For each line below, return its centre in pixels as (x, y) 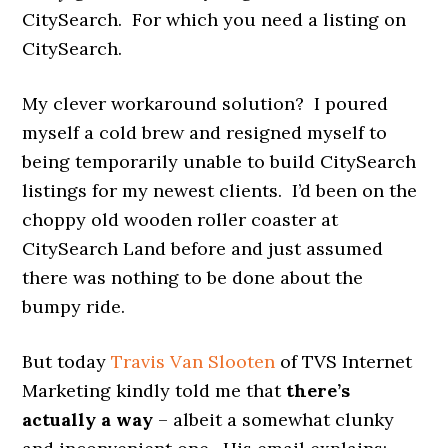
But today (67, 361)
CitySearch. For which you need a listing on (214, 19)
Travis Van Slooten (193, 361)
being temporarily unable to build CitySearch (219, 161)
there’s (318, 390)
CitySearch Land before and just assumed (203, 248)
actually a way (88, 419)
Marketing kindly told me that (154, 390)
